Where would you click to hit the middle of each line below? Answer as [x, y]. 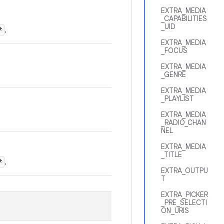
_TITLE [171, 154]
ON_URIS [175, 210]
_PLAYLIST [177, 98]
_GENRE [173, 74]
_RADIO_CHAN [183, 122]
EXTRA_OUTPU [184, 170]
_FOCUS [174, 50]
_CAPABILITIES [184, 18]
